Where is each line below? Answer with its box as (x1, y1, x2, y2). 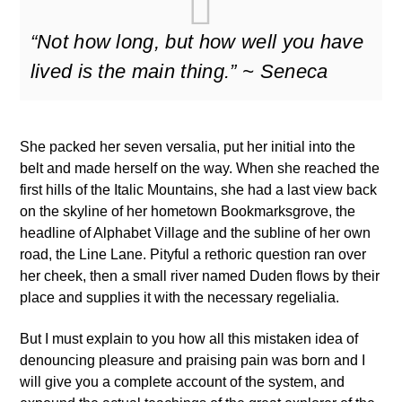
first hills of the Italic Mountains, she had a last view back (20, 181, 378, 197)
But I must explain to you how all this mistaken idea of (20, 331, 359, 347)
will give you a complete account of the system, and (20, 374, 345, 390)
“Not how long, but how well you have (30, 30, 364, 53)
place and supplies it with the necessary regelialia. (20, 289, 340, 305)
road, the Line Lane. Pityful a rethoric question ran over (20, 246, 367, 262)
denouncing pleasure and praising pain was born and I (20, 353, 366, 369)
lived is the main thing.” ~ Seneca (30, 59, 328, 83)
